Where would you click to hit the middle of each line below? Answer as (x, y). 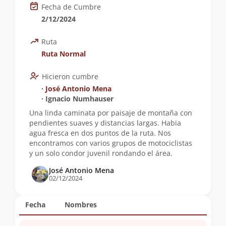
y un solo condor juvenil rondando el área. (101, 153)
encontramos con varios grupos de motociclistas (111, 143)
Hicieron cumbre (70, 77)
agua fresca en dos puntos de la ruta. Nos (100, 133)
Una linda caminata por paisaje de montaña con (111, 113)
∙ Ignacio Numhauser (77, 99)
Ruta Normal (64, 54)
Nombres (81, 205)
